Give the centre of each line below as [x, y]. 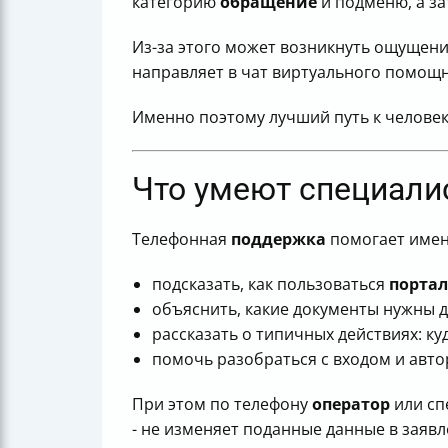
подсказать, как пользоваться [270, 284]
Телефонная [181, 239]
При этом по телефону [222, 404]
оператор [351, 404]
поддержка [278, 239]
